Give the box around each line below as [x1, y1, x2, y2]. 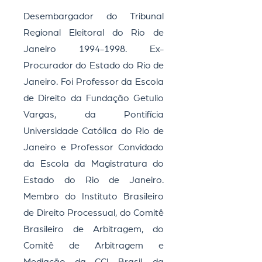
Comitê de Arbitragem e [23, 241, 164, 250]
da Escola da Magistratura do [23, 159, 164, 168]
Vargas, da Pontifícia [23, 110, 164, 119]
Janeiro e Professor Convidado [23, 143, 164, 152]
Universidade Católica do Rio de [23, 126, 164, 136]
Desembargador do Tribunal [23, 12, 164, 21]
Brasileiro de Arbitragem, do [23, 225, 164, 234]
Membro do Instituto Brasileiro [23, 192, 164, 201]
